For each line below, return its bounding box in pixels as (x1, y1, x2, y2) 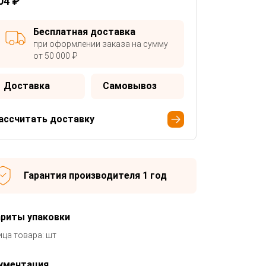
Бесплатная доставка (33, 26, 135, 37)
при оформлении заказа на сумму (33, 39, 168, 49)
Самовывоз (102, 80, 157, 91)
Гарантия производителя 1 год (23, 169, 167, 181)
